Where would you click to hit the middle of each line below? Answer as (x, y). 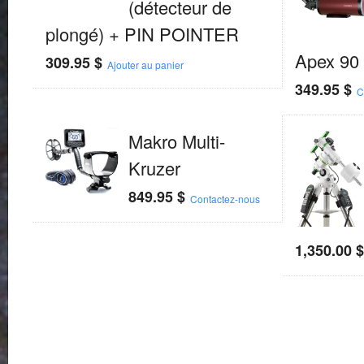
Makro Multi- (176, 141)
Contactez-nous (225, 199)
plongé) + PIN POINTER (142, 34)
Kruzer (154, 168)
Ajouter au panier (145, 65)
